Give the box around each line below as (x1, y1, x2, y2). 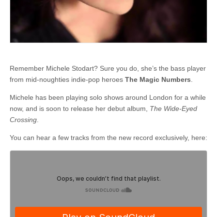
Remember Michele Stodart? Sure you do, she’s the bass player (10, 64, 206, 73)
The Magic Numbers (125, 76, 191, 84)
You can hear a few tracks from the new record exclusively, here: (10, 134, 207, 142)
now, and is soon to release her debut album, (10, 105, 150, 113)
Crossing (10, 116, 37, 124)
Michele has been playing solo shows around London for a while (10, 93, 206, 102)
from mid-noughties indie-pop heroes (10, 76, 125, 84)
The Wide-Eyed (150, 105, 197, 113)
